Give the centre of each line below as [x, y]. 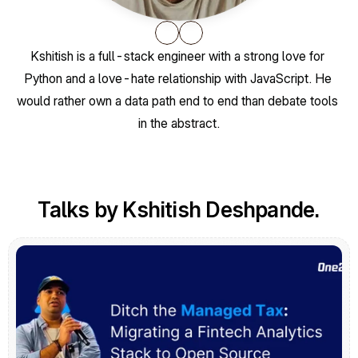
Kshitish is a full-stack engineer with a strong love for [177, 56]
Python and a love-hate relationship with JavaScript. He [177, 78]
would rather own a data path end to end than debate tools [177, 101]
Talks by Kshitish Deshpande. [179, 210]
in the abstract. [179, 123]
